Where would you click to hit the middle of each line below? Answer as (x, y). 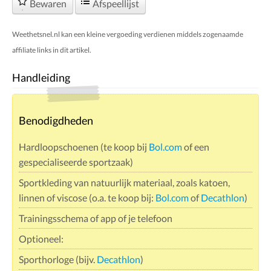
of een (196, 146)
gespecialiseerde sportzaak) (76, 162)
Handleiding (41, 77)
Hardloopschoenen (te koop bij (84, 146)
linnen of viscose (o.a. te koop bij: (87, 197)
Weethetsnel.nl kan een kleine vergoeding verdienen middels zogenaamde (128, 34)
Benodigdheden (56, 120)
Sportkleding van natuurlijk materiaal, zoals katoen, (124, 182)
